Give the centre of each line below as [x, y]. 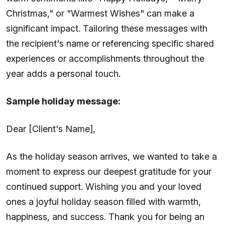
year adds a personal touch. [63, 73]
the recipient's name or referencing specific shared [110, 43]
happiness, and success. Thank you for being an [105, 216]
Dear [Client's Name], [51, 129]
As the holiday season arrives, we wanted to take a [111, 156]
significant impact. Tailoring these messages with [107, 28]
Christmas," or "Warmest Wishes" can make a [100, 13]
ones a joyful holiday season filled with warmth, [103, 201]
